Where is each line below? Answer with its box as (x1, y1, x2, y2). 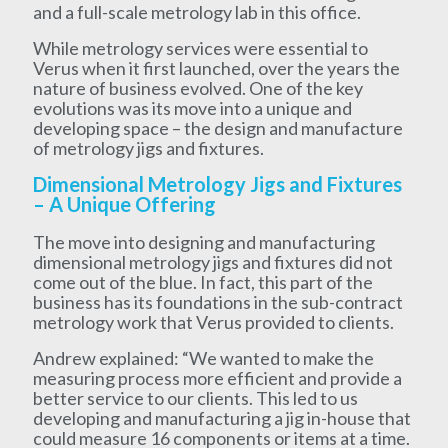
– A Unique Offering (32, 191, 216, 216)
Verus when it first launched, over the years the (32, 56, 400, 79)
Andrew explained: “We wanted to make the (32, 346, 374, 369)
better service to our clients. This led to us (32, 386, 358, 409)
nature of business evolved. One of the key (32, 76, 363, 99)
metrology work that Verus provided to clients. (32, 310, 394, 333)
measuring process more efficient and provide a (32, 366, 402, 389)
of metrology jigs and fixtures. (32, 136, 264, 159)
